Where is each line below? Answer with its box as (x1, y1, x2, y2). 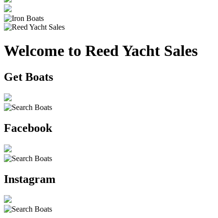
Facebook (4, 121, 52, 134)
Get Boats (4, 70, 53, 83)
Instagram (4, 172, 55, 185)
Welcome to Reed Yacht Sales (4, 42, 198, 60)
